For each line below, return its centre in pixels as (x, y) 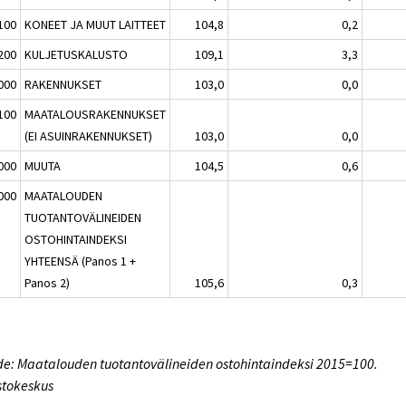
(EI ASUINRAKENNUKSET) (89, 135)
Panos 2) (48, 282)
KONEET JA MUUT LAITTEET (96, 24)
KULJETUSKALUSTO (77, 54)
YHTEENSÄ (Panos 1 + (81, 261)
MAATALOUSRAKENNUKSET (96, 114)
